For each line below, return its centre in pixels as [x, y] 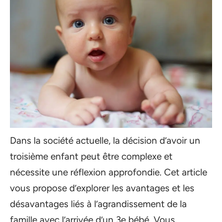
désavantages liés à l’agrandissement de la [98, 204]
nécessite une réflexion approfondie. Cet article [109, 172]
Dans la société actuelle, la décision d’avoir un [105, 140]
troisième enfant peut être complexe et [91, 156]
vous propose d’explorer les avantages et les [102, 188]
